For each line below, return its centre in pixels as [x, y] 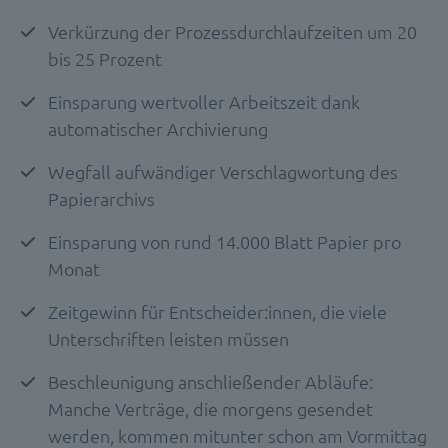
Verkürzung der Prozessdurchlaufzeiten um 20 [232, 31]
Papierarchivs [101, 198]
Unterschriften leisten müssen [168, 338]
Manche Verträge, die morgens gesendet [210, 408]
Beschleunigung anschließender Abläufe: [210, 381]
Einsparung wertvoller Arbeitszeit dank [204, 101]
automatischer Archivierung [158, 128]
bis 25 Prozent [105, 58]
